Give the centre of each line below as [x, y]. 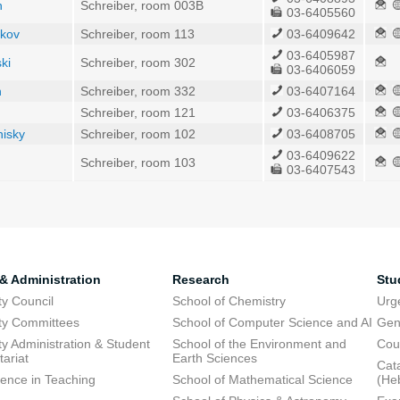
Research [200, 279]
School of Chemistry [229, 301]
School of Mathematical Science [262, 379]
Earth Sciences [214, 358]
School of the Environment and [259, 344]
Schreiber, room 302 [138, 62]
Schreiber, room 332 [138, 91]
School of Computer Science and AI [272, 322]
